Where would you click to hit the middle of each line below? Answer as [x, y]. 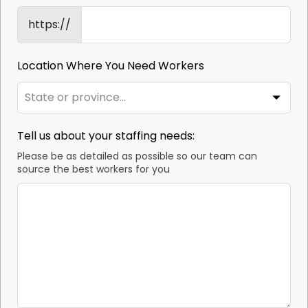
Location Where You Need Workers [111, 66]
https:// [50, 25]
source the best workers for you [94, 169]
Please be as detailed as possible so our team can [137, 156]
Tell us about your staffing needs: [106, 136]
